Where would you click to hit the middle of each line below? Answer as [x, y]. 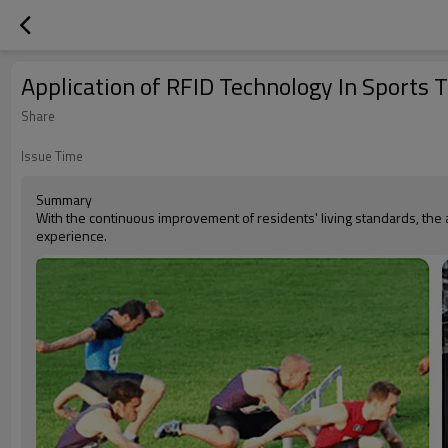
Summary [64, 199]
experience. [71, 235]
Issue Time [52, 156]
